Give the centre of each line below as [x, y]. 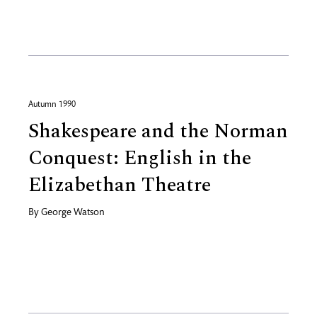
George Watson [73, 213]
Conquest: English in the [140, 158]
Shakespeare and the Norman [158, 131]
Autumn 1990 [52, 105]
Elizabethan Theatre [120, 185]
